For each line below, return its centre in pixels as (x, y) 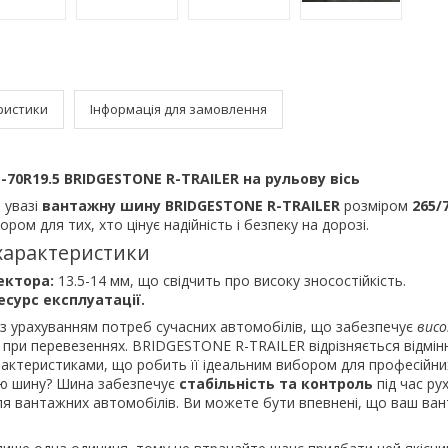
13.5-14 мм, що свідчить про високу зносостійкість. (230, 280)
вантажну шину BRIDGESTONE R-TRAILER (191, 205)
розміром (376, 205)
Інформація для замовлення (178, 108)
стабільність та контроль (276, 383)
